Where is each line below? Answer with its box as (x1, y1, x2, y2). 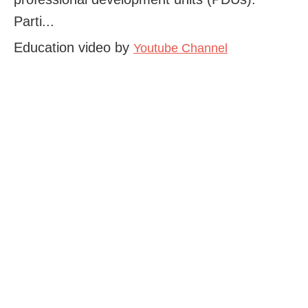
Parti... (14, 13, 54, 29)
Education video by (14, 39, 133, 55)
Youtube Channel (133, 41, 228, 55)
